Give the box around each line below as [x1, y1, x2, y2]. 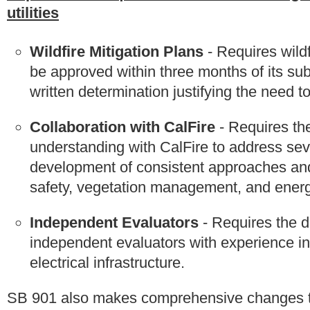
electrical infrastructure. [30, 254, 185, 272]
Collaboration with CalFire [30, 118, 215, 136]
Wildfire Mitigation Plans [30, 43, 208, 61]
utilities [7, 3, 59, 21]
